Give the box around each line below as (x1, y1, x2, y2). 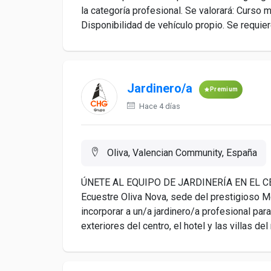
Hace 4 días (137, 102, 180, 111)
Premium (210, 86, 238, 93)
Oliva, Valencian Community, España (105, 147, 257, 158)
